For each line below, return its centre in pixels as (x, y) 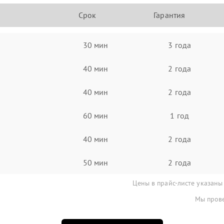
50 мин (95, 162)
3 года (179, 45)
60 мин (95, 115)
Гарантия (169, 15)
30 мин (95, 45)
